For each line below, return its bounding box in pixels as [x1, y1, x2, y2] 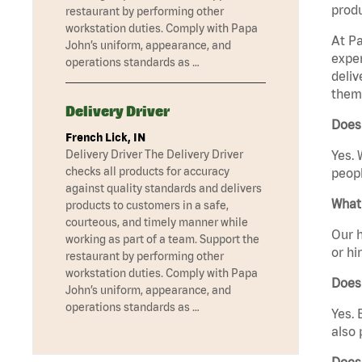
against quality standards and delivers [65, 182, 262, 196]
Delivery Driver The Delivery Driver [65, 148, 243, 162]
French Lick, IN [65, 131, 145, 145]
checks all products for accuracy [65, 165, 229, 179]
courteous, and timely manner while [65, 216, 248, 229]
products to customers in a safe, [65, 199, 229, 213]
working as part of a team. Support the [65, 233, 259, 246]
